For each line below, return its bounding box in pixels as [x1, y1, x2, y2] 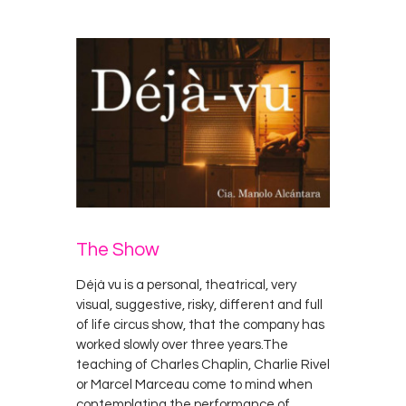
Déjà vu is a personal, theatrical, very [76, 278, 296, 293]
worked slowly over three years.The [76, 338, 288, 353]
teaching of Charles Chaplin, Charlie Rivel [76, 358, 330, 372]
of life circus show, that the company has [76, 318, 324, 333]
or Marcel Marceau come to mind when [76, 378, 313, 392]
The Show [76, 240, 159, 260]
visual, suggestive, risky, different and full [76, 298, 323, 313]
